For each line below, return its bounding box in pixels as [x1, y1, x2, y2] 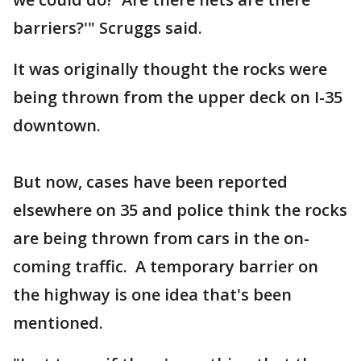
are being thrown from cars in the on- [13, 227, 309, 249]
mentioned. [13, 312, 103, 334]
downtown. [13, 114, 105, 136]
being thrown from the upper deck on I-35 [13, 86, 342, 108]
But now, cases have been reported [13, 171, 288, 193]
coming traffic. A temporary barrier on [13, 255, 318, 277]
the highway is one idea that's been [13, 284, 292, 305]
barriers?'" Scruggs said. [13, 17, 202, 39]
